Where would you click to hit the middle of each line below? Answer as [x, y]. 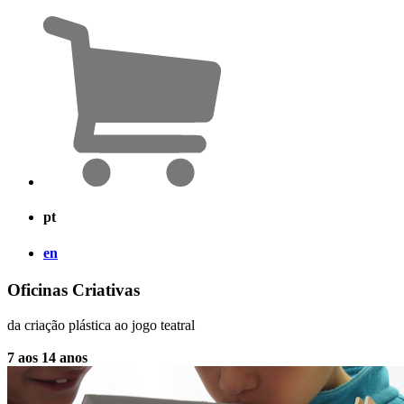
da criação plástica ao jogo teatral [101, 325]
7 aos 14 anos [47, 357]
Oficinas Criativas [73, 289]
